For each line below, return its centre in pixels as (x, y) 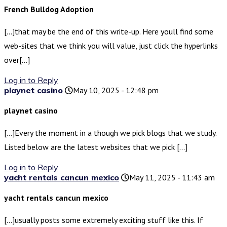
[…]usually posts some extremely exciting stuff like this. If (104, 220)
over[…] (17, 60)
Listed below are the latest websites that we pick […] (96, 147)
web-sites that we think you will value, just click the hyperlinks (111, 46)
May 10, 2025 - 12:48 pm (116, 90)
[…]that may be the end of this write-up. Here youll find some (109, 32)
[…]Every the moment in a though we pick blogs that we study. (110, 133)
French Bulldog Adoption (49, 9)
